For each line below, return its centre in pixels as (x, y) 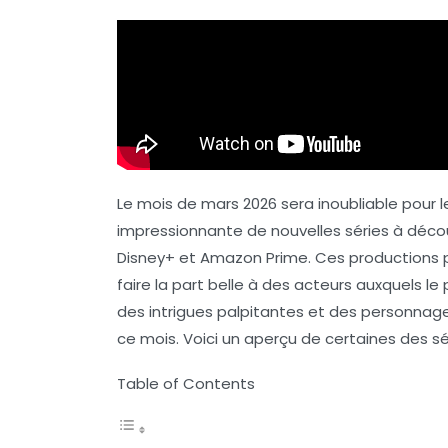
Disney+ (146, 257)
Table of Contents (186, 383)
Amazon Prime (254, 257)
